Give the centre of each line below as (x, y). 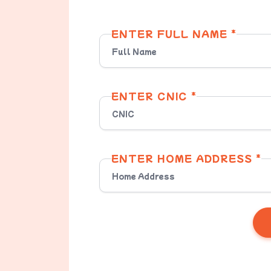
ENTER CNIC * (154, 96)
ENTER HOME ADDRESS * (186, 158)
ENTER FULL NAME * (174, 34)
